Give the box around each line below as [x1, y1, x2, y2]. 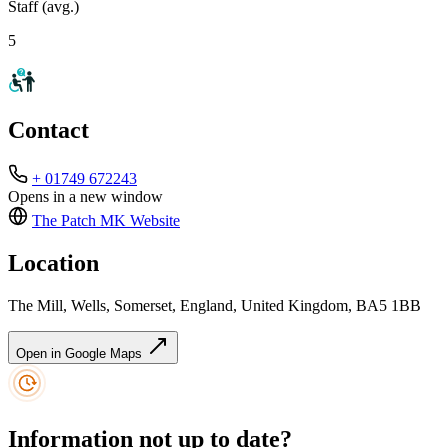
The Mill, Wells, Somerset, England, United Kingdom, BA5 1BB [8, 297, 421, 315]
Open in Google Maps [16, 346, 146, 362]
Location [8, 250, 99, 277]
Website [126, 212, 180, 230]
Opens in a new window [8, 188, 163, 206]
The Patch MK [32, 212, 126, 230]
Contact [8, 117, 89, 144]
